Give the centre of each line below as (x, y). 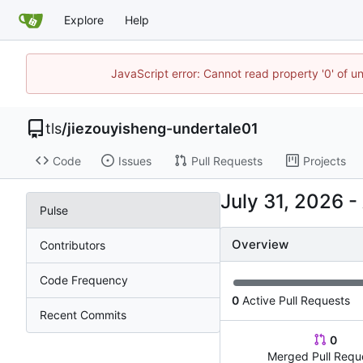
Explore (84, 19)
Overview (260, 244)
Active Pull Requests (295, 300)
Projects (324, 160)
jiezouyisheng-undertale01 (163, 128)
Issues (135, 160)
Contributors (73, 246)
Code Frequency (84, 280)
